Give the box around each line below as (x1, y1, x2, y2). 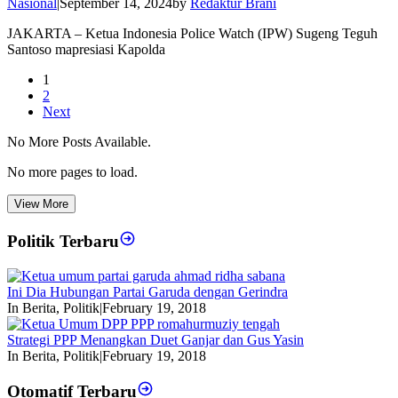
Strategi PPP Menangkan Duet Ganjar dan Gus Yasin (7, 331, 304, 347)
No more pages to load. (7, 164, 138, 180)
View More (14, 197, 68, 211)
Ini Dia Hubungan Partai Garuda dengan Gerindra (7, 283, 288, 299)
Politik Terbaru (7, 231, 119, 251)
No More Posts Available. (7, 134, 151, 150)
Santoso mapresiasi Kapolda (7, 42, 165, 58)
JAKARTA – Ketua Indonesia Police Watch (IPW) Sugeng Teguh (7, 26, 378, 42)
